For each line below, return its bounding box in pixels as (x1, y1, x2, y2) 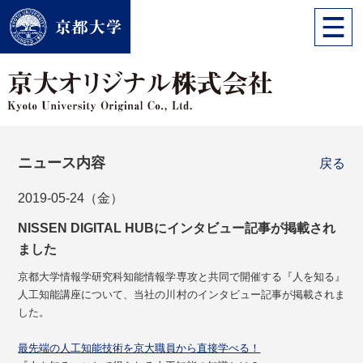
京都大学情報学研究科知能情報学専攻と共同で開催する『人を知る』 (18, 271, 345, 284)
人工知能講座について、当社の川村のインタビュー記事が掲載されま (18, 288, 345, 301)
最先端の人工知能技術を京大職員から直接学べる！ (18, 342, 261, 355)
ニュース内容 (18, 155, 106, 172)
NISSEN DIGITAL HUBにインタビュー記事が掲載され (18, 221, 336, 236)
